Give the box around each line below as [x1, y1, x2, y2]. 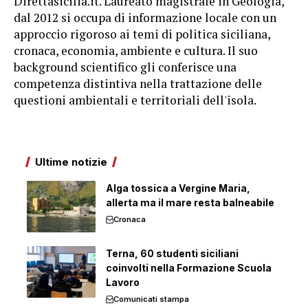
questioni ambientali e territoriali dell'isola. [14, 92, 256, 108]
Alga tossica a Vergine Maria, [106, 182, 250, 194]
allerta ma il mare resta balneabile [106, 197, 274, 208]
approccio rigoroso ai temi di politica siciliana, [14, 26, 270, 42]
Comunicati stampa [113, 294, 189, 304]
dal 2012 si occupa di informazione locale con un [14, 10, 276, 25]
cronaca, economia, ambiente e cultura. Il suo [14, 43, 258, 58]
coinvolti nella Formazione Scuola [106, 262, 272, 274]
